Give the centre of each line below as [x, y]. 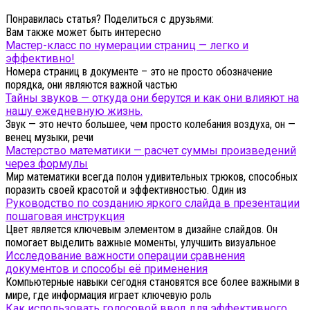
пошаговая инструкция [65, 217]
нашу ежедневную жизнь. [74, 111]
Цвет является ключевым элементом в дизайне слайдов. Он [142, 230]
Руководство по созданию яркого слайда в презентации [153, 203]
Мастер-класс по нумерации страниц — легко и [127, 46]
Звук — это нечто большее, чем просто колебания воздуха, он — [151, 125]
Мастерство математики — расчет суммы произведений [151, 151]
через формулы [47, 164]
